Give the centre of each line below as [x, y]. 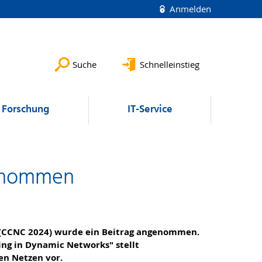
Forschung [25, 110]
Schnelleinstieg [170, 64]
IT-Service [150, 110]
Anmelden [189, 9]
